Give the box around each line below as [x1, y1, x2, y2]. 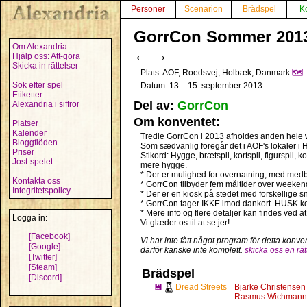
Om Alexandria [12, 42, 67, 51]
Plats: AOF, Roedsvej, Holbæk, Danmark [140, 68, 292, 77]
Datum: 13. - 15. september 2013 [140, 81, 262, 90]
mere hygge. [140, 160, 187, 170]
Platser [12, 119, 38, 128]
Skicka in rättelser [12, 61, 78, 71]
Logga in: [12, 213, 47, 223]
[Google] [29, 242, 60, 251]
